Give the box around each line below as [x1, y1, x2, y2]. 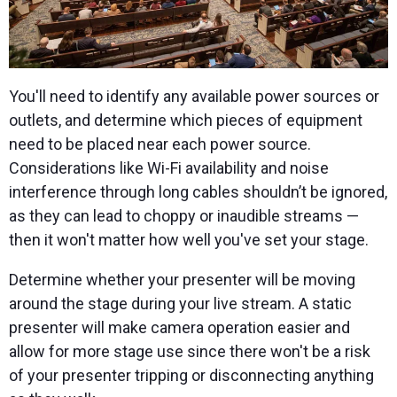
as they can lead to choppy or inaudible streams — [9, 206, 359, 225]
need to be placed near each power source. [9, 134, 311, 153]
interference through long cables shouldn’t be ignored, [9, 182, 387, 201]
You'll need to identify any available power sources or [9, 86, 379, 105]
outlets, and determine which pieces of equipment [9, 110, 362, 129]
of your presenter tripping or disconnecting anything [9, 365, 374, 385]
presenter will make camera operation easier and [9, 317, 350, 337]
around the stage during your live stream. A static [9, 293, 352, 313]
